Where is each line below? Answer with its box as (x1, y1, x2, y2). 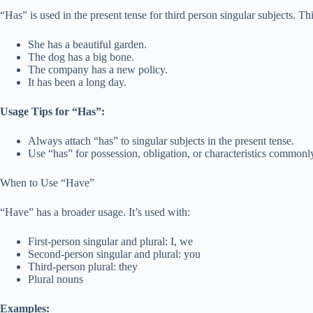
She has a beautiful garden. (28, 38, 147, 50)
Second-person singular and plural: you (28, 248, 201, 260)
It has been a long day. (28, 76, 126, 88)
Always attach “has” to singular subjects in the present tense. (28, 135, 294, 147)
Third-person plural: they (28, 261, 138, 272)
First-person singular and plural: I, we (28, 235, 193, 247)
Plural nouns (28, 273, 83, 285)
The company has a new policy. (28, 64, 168, 75)
